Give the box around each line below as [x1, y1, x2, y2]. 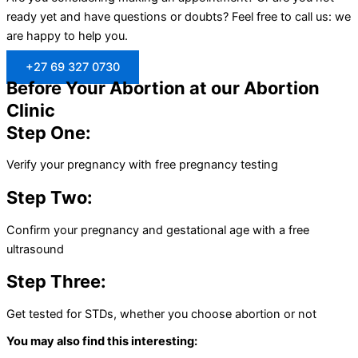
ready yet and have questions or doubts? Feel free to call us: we [6, 10, 351, 25]
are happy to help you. [6, 29, 128, 44]
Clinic [6, 99, 55, 121]
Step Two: [6, 187, 93, 209]
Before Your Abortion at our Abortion [6, 77, 320, 98]
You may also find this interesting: [6, 334, 197, 349]
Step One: [6, 121, 91, 143]
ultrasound [6, 241, 64, 257]
